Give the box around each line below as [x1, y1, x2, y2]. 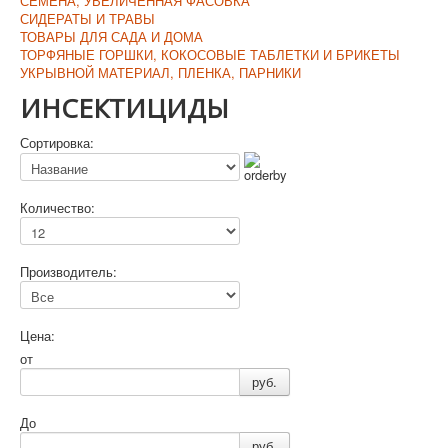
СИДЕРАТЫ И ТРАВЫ [20, 8, 155, 28]
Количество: [20, 197, 95, 217]
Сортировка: [20, 132, 94, 152]
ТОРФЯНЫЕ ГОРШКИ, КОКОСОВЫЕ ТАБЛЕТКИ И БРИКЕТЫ [20, 44, 400, 64]
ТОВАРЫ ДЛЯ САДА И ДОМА [20, 26, 203, 46]
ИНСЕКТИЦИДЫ [20, 89, 229, 126]
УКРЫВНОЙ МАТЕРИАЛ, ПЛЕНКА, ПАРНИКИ [20, 62, 301, 82]
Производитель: [20, 261, 117, 281]
